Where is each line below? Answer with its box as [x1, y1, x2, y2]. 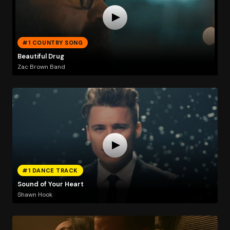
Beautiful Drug [17, 52, 64, 61]
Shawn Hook [17, 190, 52, 199]
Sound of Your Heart [17, 180, 84, 189]
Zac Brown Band [17, 62, 65, 71]
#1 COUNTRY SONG [22, 39, 83, 46]
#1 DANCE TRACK [22, 166, 79, 174]
